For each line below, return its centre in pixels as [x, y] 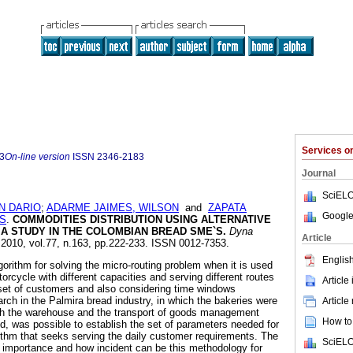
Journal [319, 173]
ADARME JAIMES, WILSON [113, 208]
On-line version [37, 157]
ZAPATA [227, 208]
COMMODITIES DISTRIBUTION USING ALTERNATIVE [140, 220]
